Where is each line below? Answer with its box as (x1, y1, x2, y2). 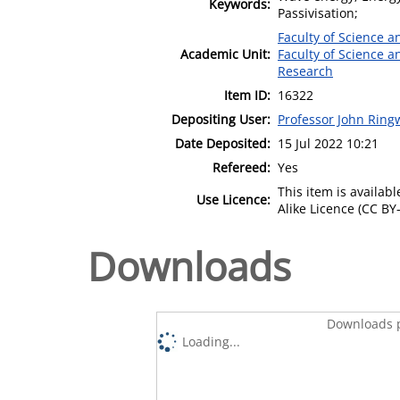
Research (278, 62, 333, 79)
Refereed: (212, 158, 271, 176)
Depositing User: (171, 110, 271, 128)
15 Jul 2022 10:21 (278, 134, 379, 152)
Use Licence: (196, 190, 271, 208)
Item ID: (224, 86, 271, 104)
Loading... (182, 332, 241, 350)
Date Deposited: (175, 134, 271, 152)
